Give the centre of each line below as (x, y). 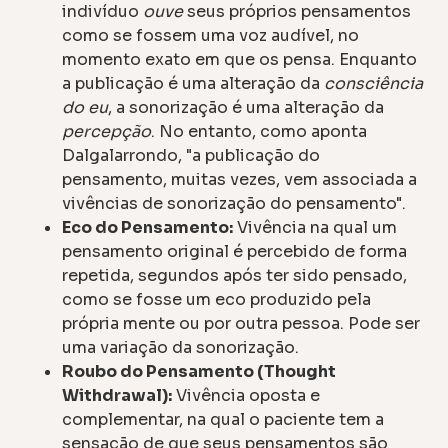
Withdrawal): (117, 395)
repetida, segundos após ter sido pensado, (235, 275)
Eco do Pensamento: (148, 227)
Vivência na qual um (315, 227)
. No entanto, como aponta (259, 131)
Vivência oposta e (246, 395)
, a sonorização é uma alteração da (246, 107)
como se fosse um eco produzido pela (217, 299)
